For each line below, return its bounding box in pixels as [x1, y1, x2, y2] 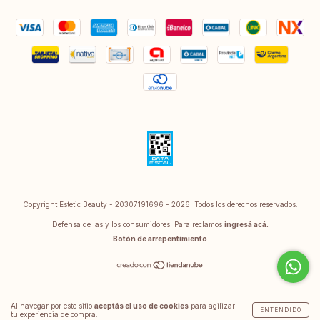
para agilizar [189, 301, 235, 310]
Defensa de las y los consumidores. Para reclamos [51, 219, 222, 229]
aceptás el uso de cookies [94, 301, 189, 310]
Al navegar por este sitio [11, 301, 94, 310]
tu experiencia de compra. [11, 310, 98, 319]
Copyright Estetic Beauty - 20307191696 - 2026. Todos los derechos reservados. [22, 199, 298, 209]
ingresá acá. [224, 219, 269, 229]
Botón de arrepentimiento [113, 234, 207, 243]
